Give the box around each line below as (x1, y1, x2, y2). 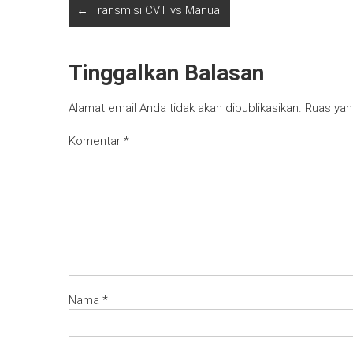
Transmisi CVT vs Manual (88, 3, 222, 18)
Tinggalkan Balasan (69, 60, 264, 87)
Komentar (69, 134, 124, 149)
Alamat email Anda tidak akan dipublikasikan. (69, 101, 302, 116)
